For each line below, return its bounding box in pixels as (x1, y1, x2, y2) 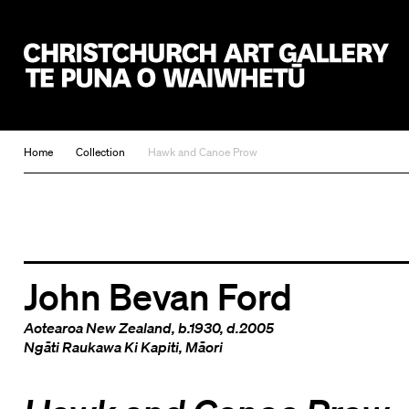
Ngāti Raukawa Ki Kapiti (23, 337, 179, 356)
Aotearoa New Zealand (23, 318, 172, 337)
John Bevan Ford (23, 273, 292, 318)
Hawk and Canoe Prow (147, 144, 257, 161)
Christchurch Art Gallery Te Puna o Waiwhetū (23, 88, 336, 108)
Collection (75, 144, 125, 161)
